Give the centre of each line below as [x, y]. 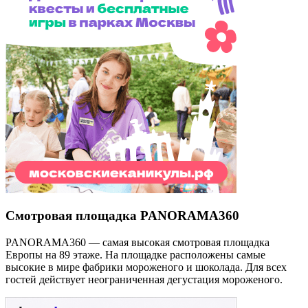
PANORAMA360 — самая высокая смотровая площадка [137, 242]
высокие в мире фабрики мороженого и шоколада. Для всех [146, 267]
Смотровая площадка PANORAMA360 [122, 216]
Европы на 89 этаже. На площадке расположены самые [135, 254]
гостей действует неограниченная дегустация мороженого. [144, 279]
